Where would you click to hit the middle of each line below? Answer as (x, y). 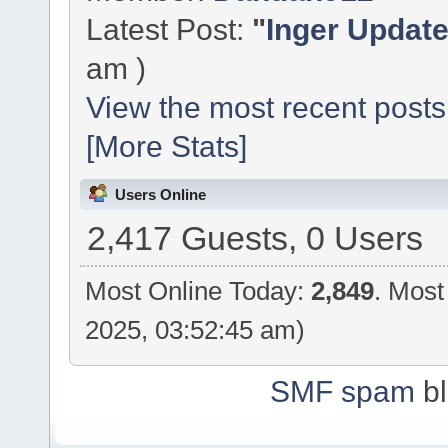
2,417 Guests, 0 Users (254, 238)
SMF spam (342, 391)
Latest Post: (169, 29)
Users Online (160, 194)
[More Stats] (167, 146)
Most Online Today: (198, 291)
